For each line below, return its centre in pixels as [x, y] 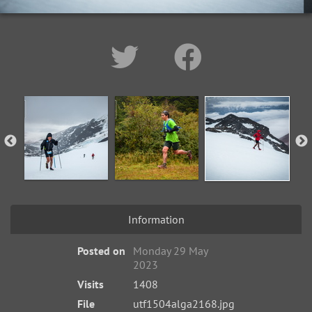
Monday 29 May [170, 251]
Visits [90, 284]
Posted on [101, 251]
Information [156, 220]
